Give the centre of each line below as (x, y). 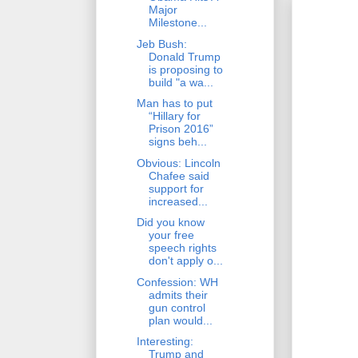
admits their (178, 294)
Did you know (170, 223)
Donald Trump (184, 56)
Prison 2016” (181, 129)
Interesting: (165, 342)
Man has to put (174, 103)
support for (176, 188)
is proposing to (185, 69)
